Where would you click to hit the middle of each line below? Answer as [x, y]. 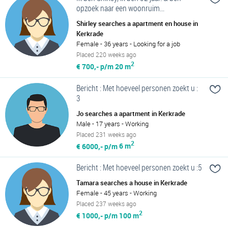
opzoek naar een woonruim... [120, 8]
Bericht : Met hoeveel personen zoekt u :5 [139, 168]
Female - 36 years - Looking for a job [128, 44]
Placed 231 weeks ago [106, 134]
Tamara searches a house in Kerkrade [132, 183]
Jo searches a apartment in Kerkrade [131, 113]
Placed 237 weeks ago [106, 204]
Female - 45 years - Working [117, 193]
